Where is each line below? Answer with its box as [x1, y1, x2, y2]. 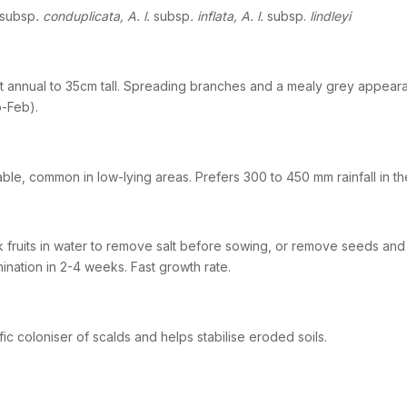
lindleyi [305, 8, 351, 25]
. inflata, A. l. [189, 8, 267, 25]
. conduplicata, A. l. [35, 8, 154, 25]
